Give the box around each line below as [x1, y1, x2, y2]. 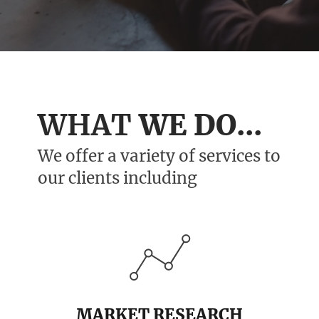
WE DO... [132, 107, 263, 143]
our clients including [38, 167, 198, 188]
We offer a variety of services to [38, 145, 281, 166]
